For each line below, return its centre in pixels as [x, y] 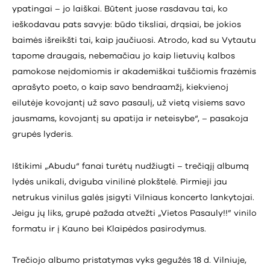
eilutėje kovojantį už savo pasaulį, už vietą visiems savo [129, 103]
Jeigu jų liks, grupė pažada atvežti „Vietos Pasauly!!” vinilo [134, 213]
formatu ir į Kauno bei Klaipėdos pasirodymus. [109, 229]
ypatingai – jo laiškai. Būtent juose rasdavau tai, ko [120, 9]
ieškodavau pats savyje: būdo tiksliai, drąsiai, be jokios [127, 25]
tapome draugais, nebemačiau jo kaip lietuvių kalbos [124, 56]
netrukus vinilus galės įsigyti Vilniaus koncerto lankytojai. [133, 197]
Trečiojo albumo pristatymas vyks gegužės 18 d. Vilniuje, [129, 260]
